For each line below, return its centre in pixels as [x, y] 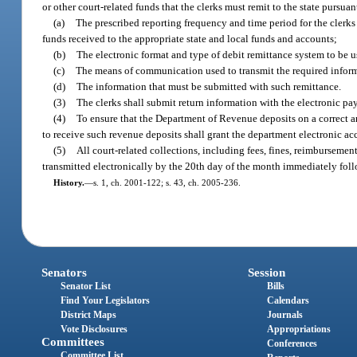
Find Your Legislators [106, 301]
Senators [65, 273]
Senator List [86, 286]
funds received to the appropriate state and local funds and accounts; [190, 38]
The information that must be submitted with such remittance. [209, 86]
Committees [73, 342]
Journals [284, 315]
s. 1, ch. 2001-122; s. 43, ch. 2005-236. [167, 182]
